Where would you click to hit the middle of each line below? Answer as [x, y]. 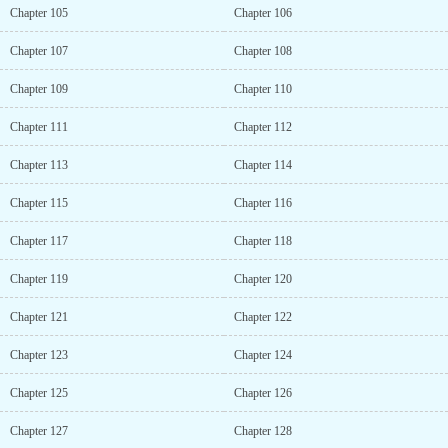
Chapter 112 [263, 127]
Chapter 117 [39, 241]
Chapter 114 [263, 165]
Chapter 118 [263, 241]
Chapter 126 [263, 393]
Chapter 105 [39, 13]
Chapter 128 [263, 431]
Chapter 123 [39, 355]
